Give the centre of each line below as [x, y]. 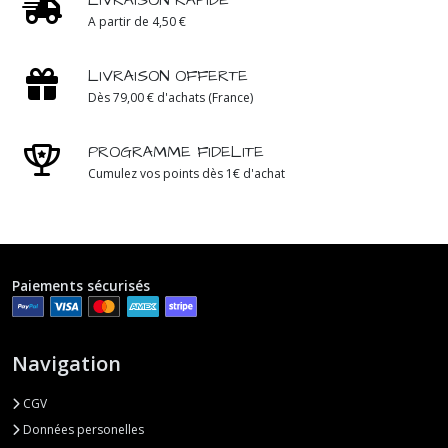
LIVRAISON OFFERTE [168, 75]
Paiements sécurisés [81, 285]
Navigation [66, 364]
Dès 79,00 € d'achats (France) [170, 97]
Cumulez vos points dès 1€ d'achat [186, 173]
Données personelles [82, 430]
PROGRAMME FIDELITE [176, 151]
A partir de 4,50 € [137, 21]
